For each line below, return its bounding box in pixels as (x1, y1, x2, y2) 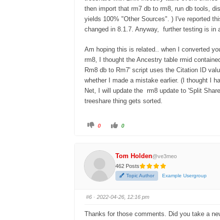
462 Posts (115, 163, 140, 169)
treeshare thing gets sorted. (84, 97, 163, 105)
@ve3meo (152, 153, 177, 160)
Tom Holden (115, 152, 153, 160)
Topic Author (126, 173, 155, 179)
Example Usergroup (162, 173, 207, 179)
